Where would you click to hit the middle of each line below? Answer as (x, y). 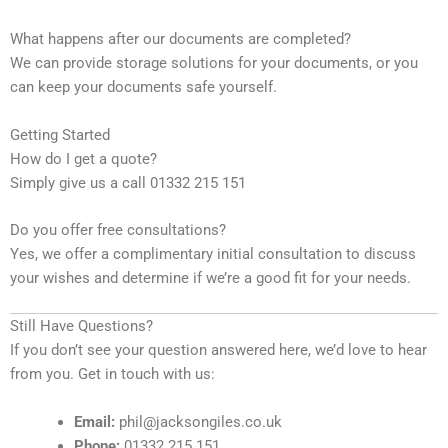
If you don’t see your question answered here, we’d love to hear (218, 350)
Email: (94, 421)
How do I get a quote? (83, 158)
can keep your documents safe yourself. (145, 87)
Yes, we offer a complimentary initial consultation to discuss (213, 254)
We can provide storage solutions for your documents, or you (214, 63)
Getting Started (60, 134)
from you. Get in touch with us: (112, 374)
